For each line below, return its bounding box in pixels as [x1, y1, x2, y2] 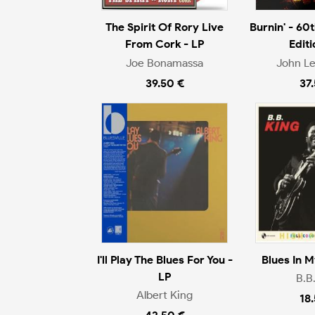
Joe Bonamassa [126, 56, 203, 70]
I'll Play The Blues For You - [96, 252, 233, 266]
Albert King [136, 288, 193, 302]
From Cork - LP [125, 37, 204, 51]
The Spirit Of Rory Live [105, 20, 224, 34]
